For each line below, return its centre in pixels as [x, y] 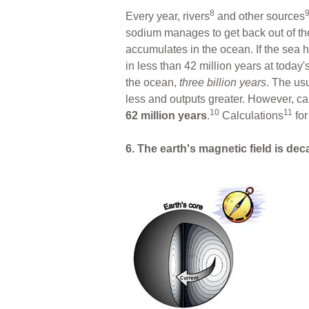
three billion [208, 82]
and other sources [260, 16]
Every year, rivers [168, 16]
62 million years [166, 115]
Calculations [251, 115]
